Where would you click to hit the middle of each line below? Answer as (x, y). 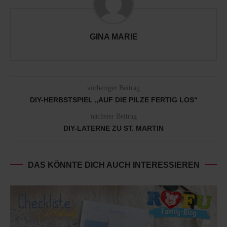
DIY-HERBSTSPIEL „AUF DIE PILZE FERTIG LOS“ (113, 100)
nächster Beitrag (113, 116)
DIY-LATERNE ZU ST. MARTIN (113, 128)
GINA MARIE (113, 36)
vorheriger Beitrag (113, 88)
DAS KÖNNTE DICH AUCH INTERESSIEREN (113, 165)
